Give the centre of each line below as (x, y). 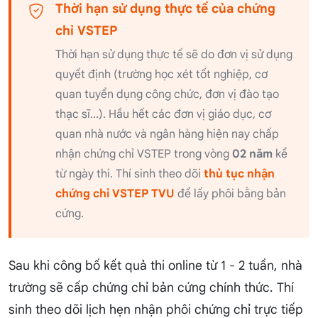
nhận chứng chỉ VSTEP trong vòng (144, 154)
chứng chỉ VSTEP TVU (115, 194)
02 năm (252, 154)
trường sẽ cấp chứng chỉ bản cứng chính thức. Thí (151, 288)
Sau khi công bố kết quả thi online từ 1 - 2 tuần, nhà (155, 266)
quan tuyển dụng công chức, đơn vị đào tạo (167, 95)
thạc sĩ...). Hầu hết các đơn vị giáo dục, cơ (163, 115)
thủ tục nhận (239, 174)
